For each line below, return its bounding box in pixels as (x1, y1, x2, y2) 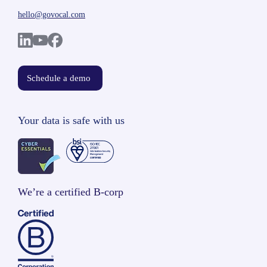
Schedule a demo (27, 73, 91, 83)
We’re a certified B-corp (18, 186, 123, 198)
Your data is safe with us (18, 114, 125, 126)
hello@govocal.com (18, 10, 85, 19)
